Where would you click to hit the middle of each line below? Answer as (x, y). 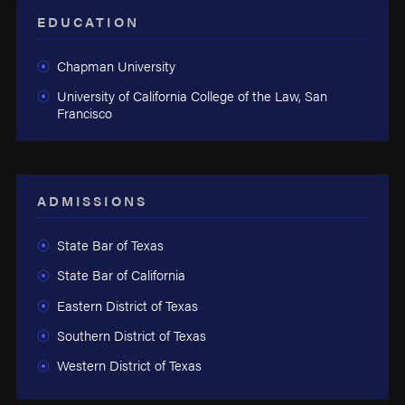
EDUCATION (88, 22)
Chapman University (116, 65)
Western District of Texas (129, 365)
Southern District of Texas (131, 335)
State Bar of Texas (110, 244)
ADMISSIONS (92, 201)
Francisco (84, 113)
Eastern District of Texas (127, 305)
